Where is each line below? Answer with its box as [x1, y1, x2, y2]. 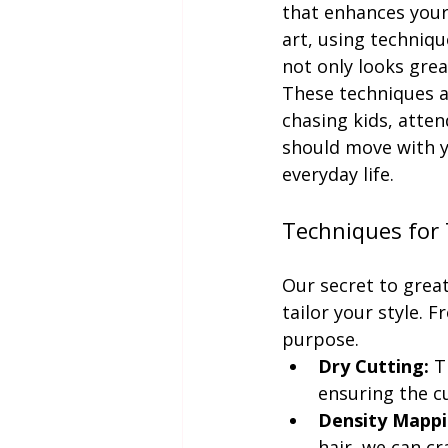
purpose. [282, 327, 359, 351]
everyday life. [282, 162, 394, 186]
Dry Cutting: [318, 354, 429, 378]
